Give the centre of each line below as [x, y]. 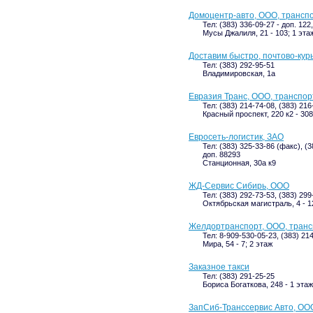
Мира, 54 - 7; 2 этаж [238, 244]
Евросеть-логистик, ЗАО [236, 137]
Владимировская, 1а [239, 73]
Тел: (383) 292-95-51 [239, 65]
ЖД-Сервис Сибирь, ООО [239, 186]
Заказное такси [219, 267]
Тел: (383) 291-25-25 [239, 276]
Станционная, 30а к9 [239, 163]
